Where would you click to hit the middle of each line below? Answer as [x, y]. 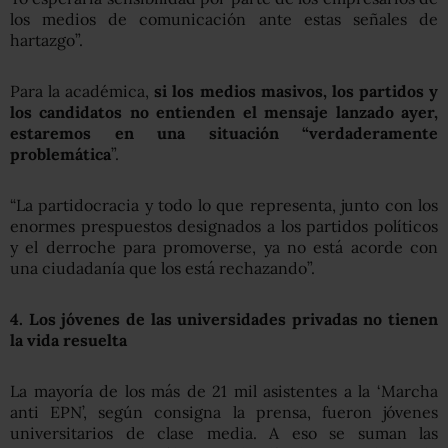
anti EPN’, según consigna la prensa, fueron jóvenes [224, 411]
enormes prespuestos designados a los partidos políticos [224, 225]
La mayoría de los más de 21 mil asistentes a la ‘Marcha [224, 390]
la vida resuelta [68, 339]
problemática [60, 153]
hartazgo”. [46, 39]
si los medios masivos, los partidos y [296, 90]
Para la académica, [82, 90]
